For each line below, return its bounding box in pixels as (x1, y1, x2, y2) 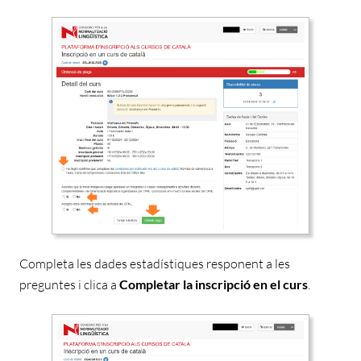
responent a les (206, 255, 290, 272)
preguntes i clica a (19, 276, 119, 293)
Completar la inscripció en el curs (119, 276, 308, 292)
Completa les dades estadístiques (19, 255, 206, 272)
